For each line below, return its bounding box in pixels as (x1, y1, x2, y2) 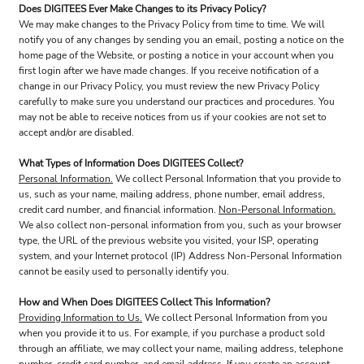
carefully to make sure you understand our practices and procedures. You (19, 95, 335, 108)
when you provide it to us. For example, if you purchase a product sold (19, 327, 325, 340)
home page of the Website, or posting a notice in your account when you (19, 49, 334, 62)
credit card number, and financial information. (19, 203, 219, 216)
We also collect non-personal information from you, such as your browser (19, 219, 341, 232)
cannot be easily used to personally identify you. (19, 265, 229, 278)
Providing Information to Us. (19, 311, 142, 324)
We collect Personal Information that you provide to (113, 172, 341, 185)
